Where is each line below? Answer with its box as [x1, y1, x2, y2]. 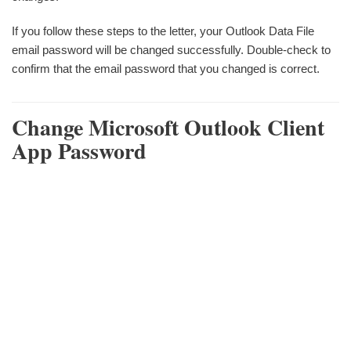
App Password [12, 134, 147, 167]
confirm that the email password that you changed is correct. [12, 61, 320, 75]
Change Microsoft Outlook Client [12, 110, 324, 143]
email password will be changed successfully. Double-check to [12, 42, 331, 56]
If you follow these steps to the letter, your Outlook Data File [12, 24, 314, 38]
